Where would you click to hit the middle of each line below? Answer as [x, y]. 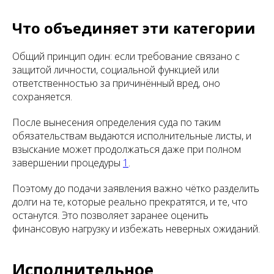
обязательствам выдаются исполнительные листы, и [132, 136]
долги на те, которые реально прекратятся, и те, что [130, 202]
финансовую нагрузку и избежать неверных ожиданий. [136, 229]
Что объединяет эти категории [134, 28]
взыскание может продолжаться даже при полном [127, 150]
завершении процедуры [68, 163]
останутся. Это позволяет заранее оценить [110, 216]
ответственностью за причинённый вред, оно [116, 83]
